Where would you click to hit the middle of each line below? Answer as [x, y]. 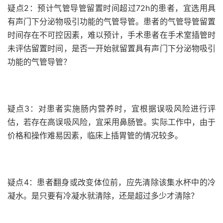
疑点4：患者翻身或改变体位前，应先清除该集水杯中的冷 [111, 182]
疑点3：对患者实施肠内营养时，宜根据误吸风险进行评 [111, 109]
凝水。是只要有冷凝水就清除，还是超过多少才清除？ [103, 196]
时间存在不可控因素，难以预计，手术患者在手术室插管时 [111, 35]
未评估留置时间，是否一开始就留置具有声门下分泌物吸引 [111, 48]
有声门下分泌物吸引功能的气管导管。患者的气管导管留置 [111, 21]
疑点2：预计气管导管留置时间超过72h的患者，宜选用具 [111, 8]
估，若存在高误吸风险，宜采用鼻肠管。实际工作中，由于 [111, 122]
